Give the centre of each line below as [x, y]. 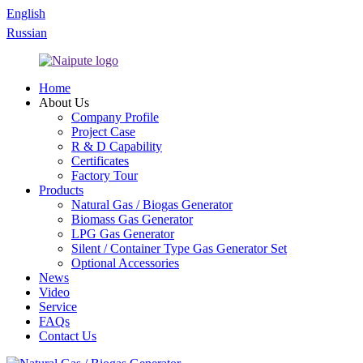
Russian [27, 33]
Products [61, 190]
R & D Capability [117, 146]
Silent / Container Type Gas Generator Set [179, 248]
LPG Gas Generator [123, 234]
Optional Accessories [125, 263]
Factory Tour [105, 175]
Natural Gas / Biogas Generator [152, 205]
